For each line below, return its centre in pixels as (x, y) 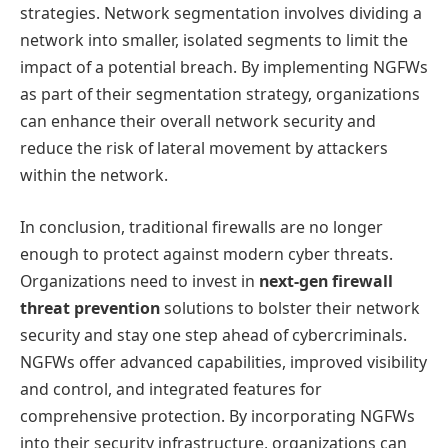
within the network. (94, 175)
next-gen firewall (326, 280)
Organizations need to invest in (139, 280)
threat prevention (90, 307)
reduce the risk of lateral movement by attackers (204, 148)
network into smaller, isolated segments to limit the (214, 40)
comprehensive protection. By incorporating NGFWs (217, 415)
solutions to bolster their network (290, 307)
